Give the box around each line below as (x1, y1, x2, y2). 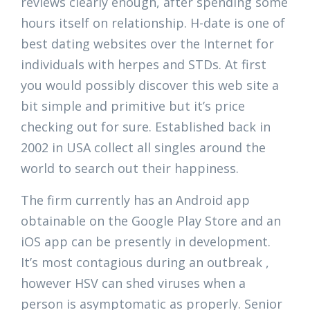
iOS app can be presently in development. (21, 233, 271, 250)
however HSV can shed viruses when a (21, 275, 246, 291)
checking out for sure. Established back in (21, 118, 271, 135)
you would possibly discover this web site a (21, 77, 279, 93)
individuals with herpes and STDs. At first (21, 56, 266, 73)
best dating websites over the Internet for (21, 35, 274, 52)
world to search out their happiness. (21, 160, 239, 176)
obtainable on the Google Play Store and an (21, 212, 281, 229)
